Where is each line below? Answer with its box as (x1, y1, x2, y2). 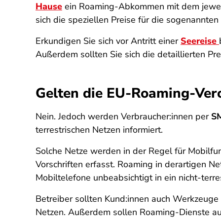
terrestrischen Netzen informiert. (36, 124, 163, 136)
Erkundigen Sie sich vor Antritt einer (36, 35, 181, 47)
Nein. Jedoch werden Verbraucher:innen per (36, 110, 211, 122)
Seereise (181, 35, 219, 47)
